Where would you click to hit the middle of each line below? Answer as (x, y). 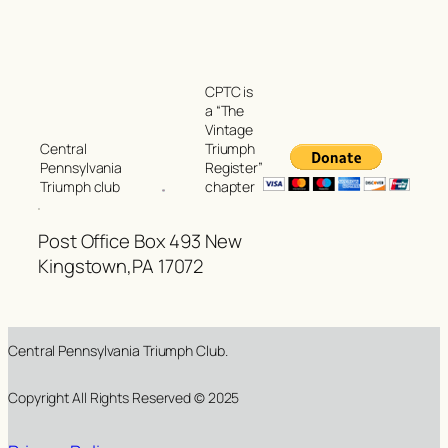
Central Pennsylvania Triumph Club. (118, 351)
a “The (224, 111)
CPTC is (229, 92)
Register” (233, 168)
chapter (230, 187)
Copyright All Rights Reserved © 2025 (124, 398)
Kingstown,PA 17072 (121, 265)
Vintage (229, 130)
